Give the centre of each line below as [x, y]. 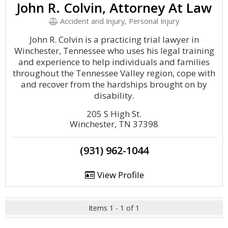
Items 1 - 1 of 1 [114, 208]
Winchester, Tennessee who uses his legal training [114, 51]
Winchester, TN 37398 [114, 124]
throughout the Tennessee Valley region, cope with [114, 73]
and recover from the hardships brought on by [114, 84]
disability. [114, 95]
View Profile [119, 175]
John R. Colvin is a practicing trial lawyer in [114, 39]
